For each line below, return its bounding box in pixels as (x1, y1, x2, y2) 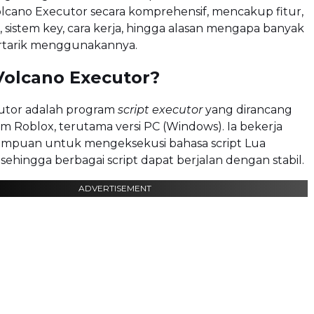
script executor (118, 102, 203, 116)
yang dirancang (203, 102, 292, 116)
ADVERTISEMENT (78, 182, 151, 193)
